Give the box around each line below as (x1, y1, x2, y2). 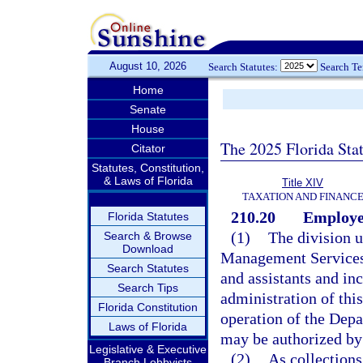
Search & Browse (104, 229, 192, 242)
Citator (130, 142, 165, 155)
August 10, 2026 (109, 60, 186, 72)
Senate (130, 103, 166, 116)
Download (122, 242, 173, 255)
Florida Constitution (98, 301, 198, 314)
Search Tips (117, 281, 178, 294)
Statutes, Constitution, (92, 161, 204, 174)
